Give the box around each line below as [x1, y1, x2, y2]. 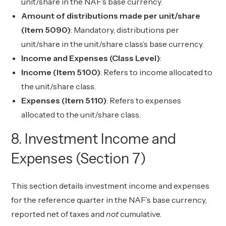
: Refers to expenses [106, 95, 182, 105]
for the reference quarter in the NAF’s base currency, [11, 195, 207, 205]
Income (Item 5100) [21, 67, 101, 77]
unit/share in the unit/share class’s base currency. [21, 39, 204, 49]
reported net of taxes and [11, 209, 106, 219]
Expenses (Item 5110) [21, 95, 107, 105]
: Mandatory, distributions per [71, 25, 180, 35]
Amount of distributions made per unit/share [21, 11, 201, 21]
